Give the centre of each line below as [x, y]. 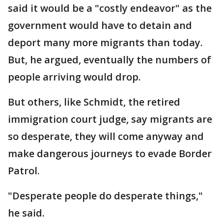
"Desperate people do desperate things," [105, 195]
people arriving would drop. [74, 77]
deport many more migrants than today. [105, 42]
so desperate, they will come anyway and [106, 136]
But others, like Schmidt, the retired [94, 102]
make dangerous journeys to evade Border [110, 153]
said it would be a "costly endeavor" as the [110, 8]
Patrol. [24, 170]
